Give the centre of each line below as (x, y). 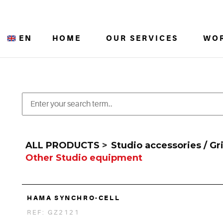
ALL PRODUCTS (62, 145)
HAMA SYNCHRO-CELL (74, 198)
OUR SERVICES (142, 38)
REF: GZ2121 (54, 212)
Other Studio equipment (84, 158)
